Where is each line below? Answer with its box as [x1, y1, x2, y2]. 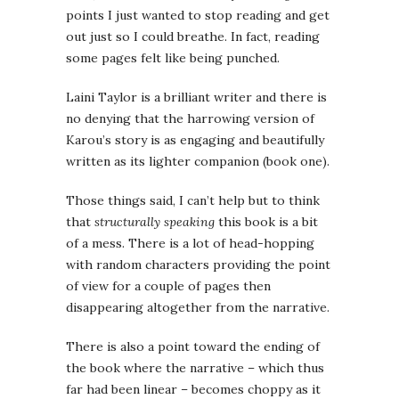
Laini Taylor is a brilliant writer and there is [66, 89, 327, 106]
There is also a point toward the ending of [66, 338, 320, 355]
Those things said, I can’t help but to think [66, 192, 320, 209]
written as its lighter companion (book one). [66, 153, 330, 170]
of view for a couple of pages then [66, 278, 271, 295]
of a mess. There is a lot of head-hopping [66, 235, 314, 252]
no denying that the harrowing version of [66, 110, 314, 127]
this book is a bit [215, 214, 318, 231]
